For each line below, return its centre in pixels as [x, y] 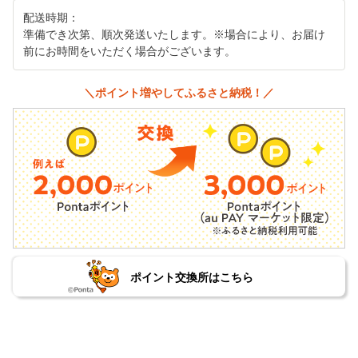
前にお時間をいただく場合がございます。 [129, 51]
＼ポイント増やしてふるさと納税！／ [179, 92]
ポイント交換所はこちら [191, 277]
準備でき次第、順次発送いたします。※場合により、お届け [174, 34]
